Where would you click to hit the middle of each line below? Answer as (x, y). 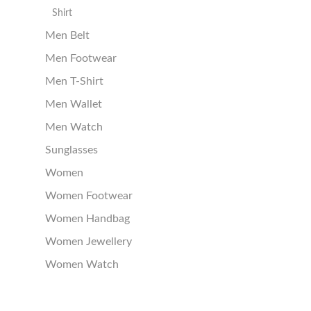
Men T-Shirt (74, 82)
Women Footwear (89, 196)
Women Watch (82, 265)
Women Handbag (87, 219)
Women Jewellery (89, 242)
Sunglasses (72, 150)
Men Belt (67, 36)
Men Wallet (74, 104)
